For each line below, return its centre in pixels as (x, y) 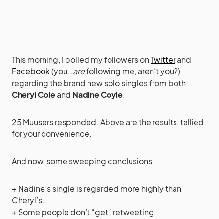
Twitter (163, 59)
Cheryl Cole (33, 95)
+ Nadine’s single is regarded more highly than (97, 188)
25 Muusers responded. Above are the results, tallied (108, 122)
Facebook (31, 71)
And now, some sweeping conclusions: (83, 161)
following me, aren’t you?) (132, 71)
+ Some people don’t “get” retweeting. (84, 212)
